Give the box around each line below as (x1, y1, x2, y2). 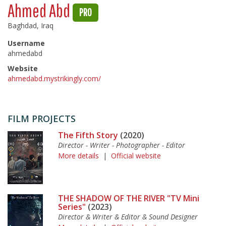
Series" (58, 201, 86, 212)
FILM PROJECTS (8, 112, 76, 125)
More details (58, 151, 99, 160)
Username (8, 38, 45, 48)
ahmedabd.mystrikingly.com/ (8, 74, 101, 83)
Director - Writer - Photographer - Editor (58, 140, 185, 150)
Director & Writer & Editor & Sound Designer (58, 212, 198, 221)
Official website (111, 151, 161, 160)
